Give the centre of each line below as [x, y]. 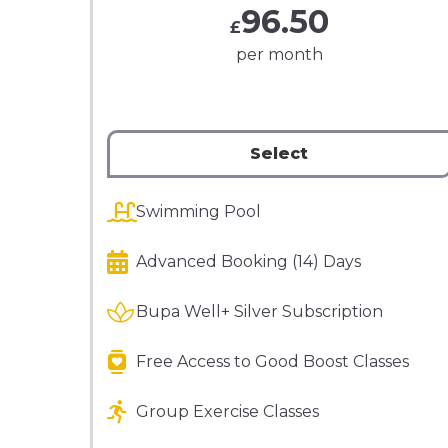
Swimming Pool [198, 211]
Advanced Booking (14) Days [248, 261]
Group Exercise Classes [227, 411]
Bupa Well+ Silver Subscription [259, 311]
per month [279, 54]
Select [279, 153]
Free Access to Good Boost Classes [272, 361]
